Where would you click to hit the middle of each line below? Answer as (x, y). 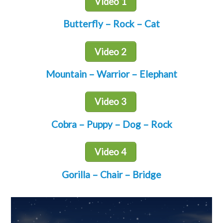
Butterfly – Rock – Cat (111, 24)
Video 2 (111, 52)
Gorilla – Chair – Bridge (111, 174)
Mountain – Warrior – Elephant (111, 74)
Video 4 (111, 152)
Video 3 (111, 102)
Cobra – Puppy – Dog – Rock (111, 124)
